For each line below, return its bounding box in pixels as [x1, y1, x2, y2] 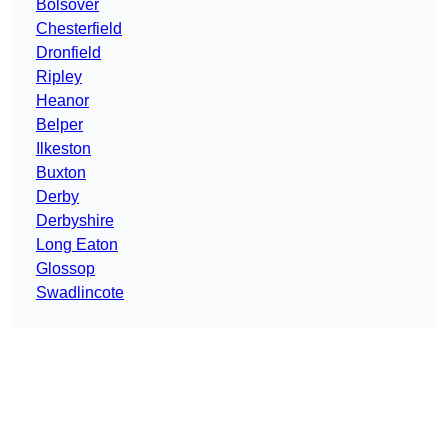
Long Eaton [36, 236, 118, 254]
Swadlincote [36, 284, 124, 302]
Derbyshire [36, 212, 114, 230]
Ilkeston [36, 140, 91, 158]
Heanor [36, 92, 89, 110]
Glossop [36, 260, 95, 278]
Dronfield [36, 44, 101, 62]
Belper [36, 116, 83, 134]
